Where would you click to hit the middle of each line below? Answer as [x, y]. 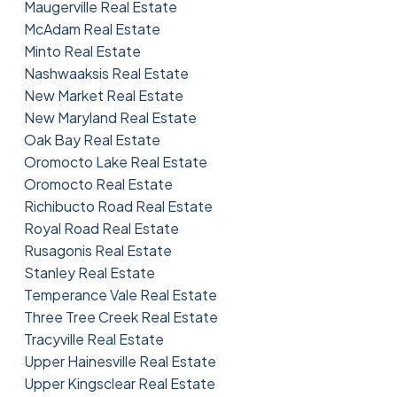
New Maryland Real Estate [110, 117]
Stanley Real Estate [89, 272]
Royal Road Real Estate [101, 228]
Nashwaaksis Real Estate [106, 73]
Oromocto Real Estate [98, 183]
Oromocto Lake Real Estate [115, 161]
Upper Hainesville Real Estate [120, 361]
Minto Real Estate [82, 51]
